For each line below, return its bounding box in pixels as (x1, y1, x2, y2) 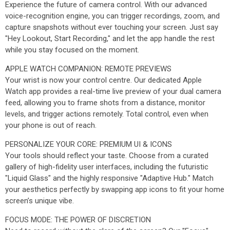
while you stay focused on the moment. (5, 45, 139, 54)
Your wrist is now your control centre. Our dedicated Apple (5, 75, 202, 85)
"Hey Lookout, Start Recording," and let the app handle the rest (5, 34, 215, 43)
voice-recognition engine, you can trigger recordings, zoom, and (5, 11, 220, 21)
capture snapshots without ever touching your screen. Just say (5, 23, 218, 32)
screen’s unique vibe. (5, 196, 74, 205)
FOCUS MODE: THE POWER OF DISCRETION (5, 215, 151, 224)
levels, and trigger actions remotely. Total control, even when (5, 109, 208, 119)
